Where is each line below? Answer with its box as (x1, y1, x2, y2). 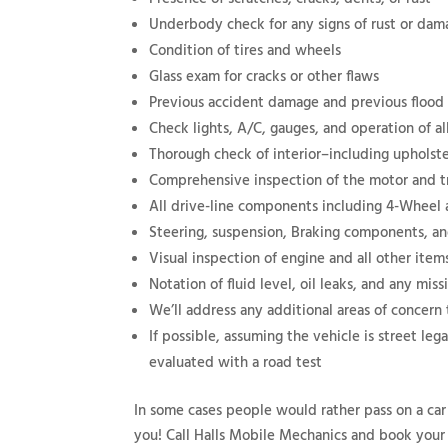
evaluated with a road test (149, 351, 323, 375)
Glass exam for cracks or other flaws (149, 65, 380, 89)
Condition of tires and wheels (149, 39, 342, 63)
